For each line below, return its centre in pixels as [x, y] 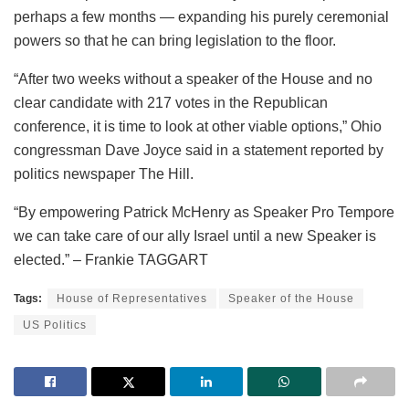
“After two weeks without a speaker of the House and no [193, 79]
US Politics [55, 325]
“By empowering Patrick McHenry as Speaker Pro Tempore [204, 212]
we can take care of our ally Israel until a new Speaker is [195, 236]
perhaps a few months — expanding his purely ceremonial [201, 16]
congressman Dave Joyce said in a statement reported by [199, 150]
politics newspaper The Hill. [104, 173]
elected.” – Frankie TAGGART [111, 259]
